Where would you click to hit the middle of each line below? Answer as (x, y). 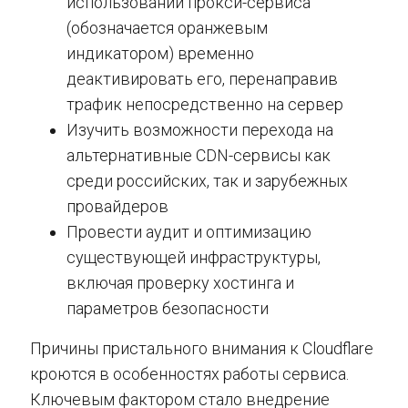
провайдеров (117, 206)
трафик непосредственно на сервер (205, 104)
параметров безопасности (168, 308)
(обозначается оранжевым (167, 28)
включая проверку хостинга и (180, 283)
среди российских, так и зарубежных (207, 181)
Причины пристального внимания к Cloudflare (202, 348)
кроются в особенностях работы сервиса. (189, 374)
